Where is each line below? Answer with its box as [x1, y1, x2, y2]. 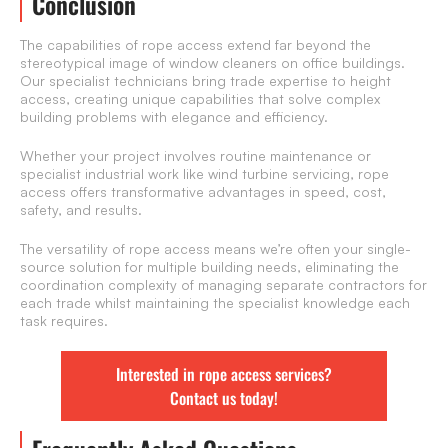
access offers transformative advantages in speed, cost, [20, 183, 386, 201]
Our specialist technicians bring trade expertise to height [20, 72, 391, 90]
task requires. [20, 312, 108, 330]
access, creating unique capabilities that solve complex [20, 90, 380, 108]
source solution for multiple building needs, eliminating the [20, 258, 399, 276]
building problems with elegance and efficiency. [20, 108, 328, 126]
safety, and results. [20, 201, 142, 219]
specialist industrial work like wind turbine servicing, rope [20, 165, 389, 183]
